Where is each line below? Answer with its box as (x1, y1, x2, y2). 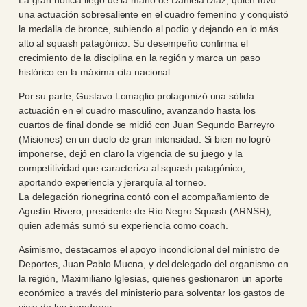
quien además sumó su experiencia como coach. (18, 220, 228, 231)
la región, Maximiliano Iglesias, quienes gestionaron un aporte (18, 273, 283, 284)
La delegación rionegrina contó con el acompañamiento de (18, 191, 270, 202)
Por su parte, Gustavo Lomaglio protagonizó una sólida (18, 90, 254, 101)
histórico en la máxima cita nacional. (18, 66, 173, 77)
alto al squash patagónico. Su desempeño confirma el (18, 37, 248, 49)
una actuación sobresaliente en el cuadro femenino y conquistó (18, 8, 288, 20)
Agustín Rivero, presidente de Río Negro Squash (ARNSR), (18, 206, 272, 217)
